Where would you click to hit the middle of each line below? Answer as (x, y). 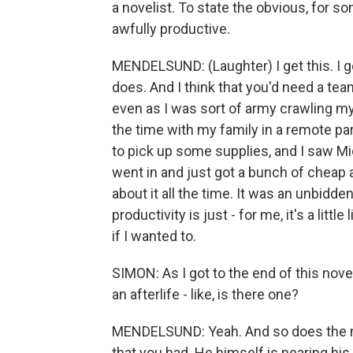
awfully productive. (171, 29)
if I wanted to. (154, 236)
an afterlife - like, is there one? (205, 295)
